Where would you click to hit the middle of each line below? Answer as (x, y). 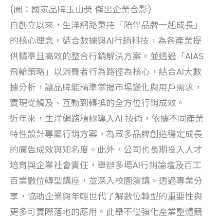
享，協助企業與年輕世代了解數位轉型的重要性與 (106, 197)
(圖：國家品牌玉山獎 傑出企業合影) (81, 10)
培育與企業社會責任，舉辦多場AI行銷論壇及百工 (106, 165)
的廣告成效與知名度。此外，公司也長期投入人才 (106, 150)
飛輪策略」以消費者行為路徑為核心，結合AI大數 (106, 72)
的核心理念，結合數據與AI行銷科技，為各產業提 (106, 41)
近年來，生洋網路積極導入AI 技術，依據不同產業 (107, 119)
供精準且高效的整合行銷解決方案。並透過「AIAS (107, 56)
